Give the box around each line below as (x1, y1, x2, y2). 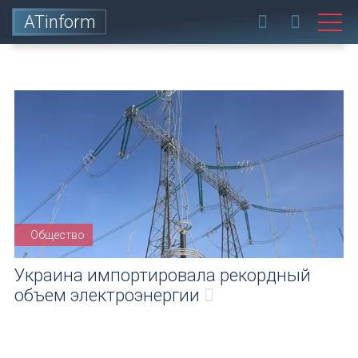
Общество (30, 229, 85, 241)
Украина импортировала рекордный (14, 265, 311, 285)
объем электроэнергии (14, 285, 200, 305)
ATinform (24, 12, 96, 32)
